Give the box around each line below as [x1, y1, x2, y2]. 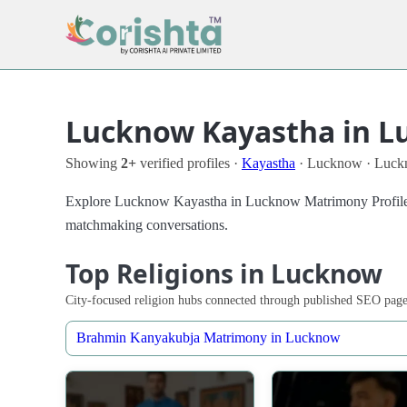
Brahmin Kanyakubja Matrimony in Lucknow [76, 330, 342, 346]
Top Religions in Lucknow [65, 255, 382, 291]
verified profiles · [136, 154, 242, 171]
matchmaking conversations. [65, 216, 228, 233]
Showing [65, 154, 121, 171]
